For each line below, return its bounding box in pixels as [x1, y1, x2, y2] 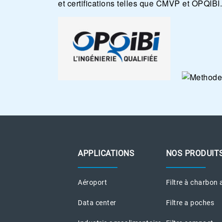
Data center [78, 199, 116, 207]
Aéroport [78, 178, 107, 187]
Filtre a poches [166, 199, 215, 207]
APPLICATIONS [78, 149, 134, 159]
